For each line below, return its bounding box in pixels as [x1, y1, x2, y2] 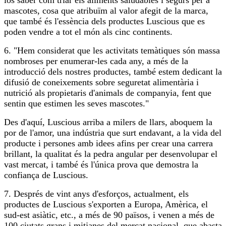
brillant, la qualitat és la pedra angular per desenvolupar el [4, 149, 217, 159]
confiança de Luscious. [4, 170, 88, 181]
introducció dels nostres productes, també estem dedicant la [4, 67, 222, 77]
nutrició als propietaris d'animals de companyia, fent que [4, 88, 211, 98]
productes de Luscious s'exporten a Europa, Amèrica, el [4, 199, 208, 210]
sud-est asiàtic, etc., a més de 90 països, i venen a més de [4, 210, 214, 220]
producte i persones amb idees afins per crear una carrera [4, 138, 213, 149]
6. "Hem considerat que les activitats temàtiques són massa [4, 45, 220, 56]
